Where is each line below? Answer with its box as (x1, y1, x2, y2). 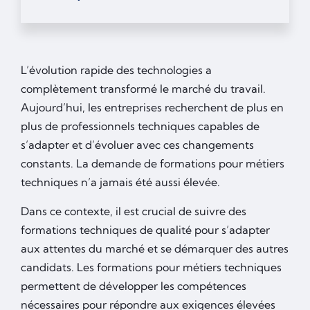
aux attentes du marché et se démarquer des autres (21, 241, 289, 256)
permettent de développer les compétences (21, 279, 246, 293)
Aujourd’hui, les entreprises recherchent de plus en (21, 100, 284, 115)
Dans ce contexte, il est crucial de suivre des (21, 204, 246, 219)
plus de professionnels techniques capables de (21, 119, 259, 134)
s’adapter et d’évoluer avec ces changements (21, 138, 254, 152)
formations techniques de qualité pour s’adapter (21, 223, 270, 237)
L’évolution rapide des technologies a (21, 63, 212, 77)
